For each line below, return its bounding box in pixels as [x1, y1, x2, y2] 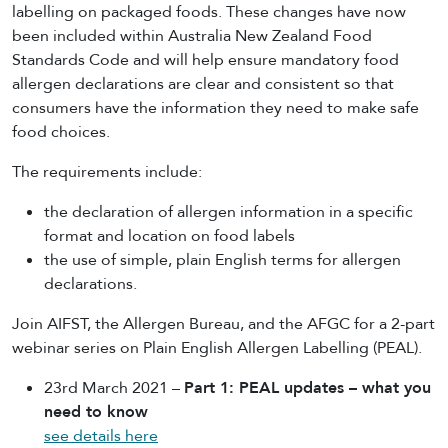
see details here [44, 425, 158, 446]
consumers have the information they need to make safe [12, 97, 419, 118]
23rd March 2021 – [44, 377, 184, 398]
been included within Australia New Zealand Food [12, 25, 372, 46]
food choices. [12, 121, 110, 142]
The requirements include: [12, 161, 202, 182]
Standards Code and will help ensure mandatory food [12, 49, 399, 70]
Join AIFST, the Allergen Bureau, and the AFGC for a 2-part [12, 313, 435, 334]
